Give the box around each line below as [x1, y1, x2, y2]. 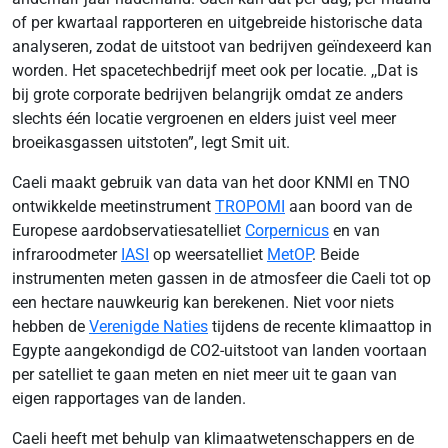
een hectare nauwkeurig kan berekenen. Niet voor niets [12, 292, 394, 312]
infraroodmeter [12, 244, 121, 264]
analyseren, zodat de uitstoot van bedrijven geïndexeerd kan [12, 36, 432, 56]
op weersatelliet [149, 244, 267, 264]
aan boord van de [285, 196, 412, 216]
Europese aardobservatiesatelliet [12, 220, 245, 240]
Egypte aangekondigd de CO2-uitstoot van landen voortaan [12, 340, 427, 360]
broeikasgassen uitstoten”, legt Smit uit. [12, 132, 290, 152]
